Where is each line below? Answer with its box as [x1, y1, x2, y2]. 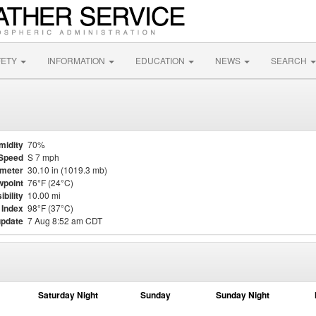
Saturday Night [37, 288, 98, 301]
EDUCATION [135, 54, 187, 66]
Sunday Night [216, 288, 269, 301]
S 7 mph [28, 151, 59, 163]
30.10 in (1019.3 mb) [28, 164, 107, 176]
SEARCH [271, 54, 309, 66]
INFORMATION [47, 54, 107, 66]
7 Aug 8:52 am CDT [28, 214, 102, 226]
